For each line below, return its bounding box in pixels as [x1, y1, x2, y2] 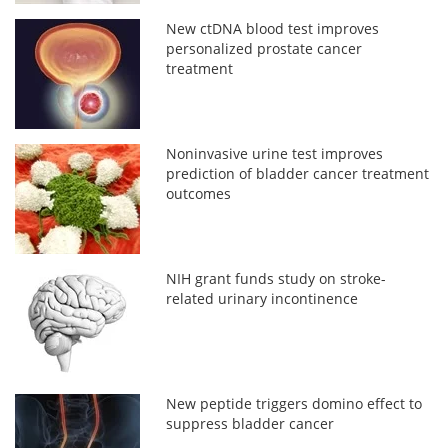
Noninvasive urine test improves [166, 143, 384, 163]
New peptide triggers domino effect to [166, 393, 423, 413]
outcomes [166, 183, 232, 203]
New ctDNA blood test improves [166, 18, 380, 38]
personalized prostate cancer [166, 38, 363, 58]
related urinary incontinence [166, 288, 359, 308]
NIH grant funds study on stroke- [166, 268, 387, 288]
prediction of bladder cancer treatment [166, 163, 430, 183]
